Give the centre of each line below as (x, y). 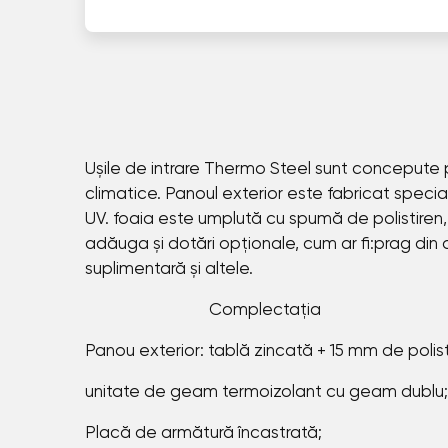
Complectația (202, 311)
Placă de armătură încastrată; (203, 434)
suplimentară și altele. (230, 270)
